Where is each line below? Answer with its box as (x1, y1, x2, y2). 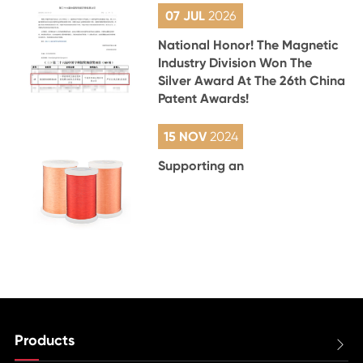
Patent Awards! (158, 90, 250, 106)
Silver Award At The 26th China (158, 72, 346, 88)
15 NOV (163, 128, 210, 144)
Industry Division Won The (158, 54, 313, 70)
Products (14, 331, 75, 349)
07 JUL (165, 7, 209, 23)
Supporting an (158, 157, 245, 173)
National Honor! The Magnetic (158, 36, 340, 53)
